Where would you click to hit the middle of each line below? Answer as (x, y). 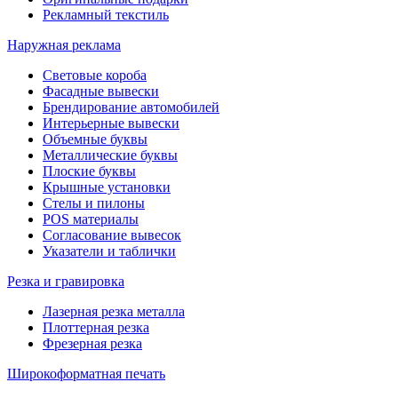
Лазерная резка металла (114, 311)
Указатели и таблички (109, 251)
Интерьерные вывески (111, 123)
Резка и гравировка (66, 281)
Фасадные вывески (101, 91)
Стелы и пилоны (94, 203)
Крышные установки (107, 187)
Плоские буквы (89, 171)
